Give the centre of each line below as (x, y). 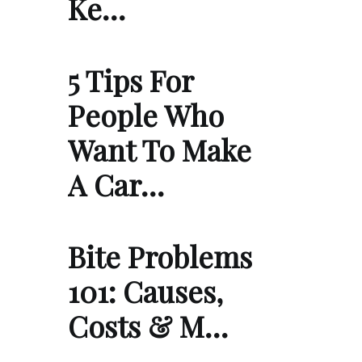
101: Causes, (145, 291)
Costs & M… (148, 326)
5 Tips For (130, 80)
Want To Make (160, 150)
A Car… (116, 185)
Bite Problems (160, 257)
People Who (146, 115)
